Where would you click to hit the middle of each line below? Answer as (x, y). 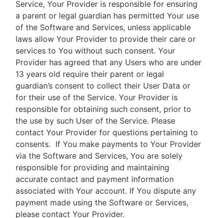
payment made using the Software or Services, (102, 202)
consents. (36, 144)
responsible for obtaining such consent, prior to (103, 109)
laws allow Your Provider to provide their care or (106, 39)
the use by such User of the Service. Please (95, 121)
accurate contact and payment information (95, 179)
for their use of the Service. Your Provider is (97, 97)
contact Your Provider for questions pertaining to (107, 132)
